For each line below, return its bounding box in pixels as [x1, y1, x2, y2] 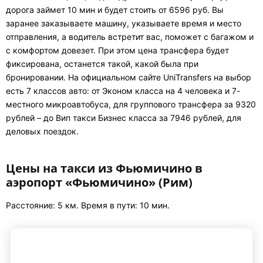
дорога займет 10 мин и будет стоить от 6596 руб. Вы [6, 5, 224, 15]
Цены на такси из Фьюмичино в [6, 160, 203, 176]
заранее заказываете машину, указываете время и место [6, 18, 241, 28]
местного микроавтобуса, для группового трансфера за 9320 [6, 99, 256, 109]
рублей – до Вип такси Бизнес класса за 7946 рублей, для [6, 113, 241, 123]
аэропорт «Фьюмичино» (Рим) [6, 174, 193, 190]
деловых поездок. [6, 126, 79, 136]
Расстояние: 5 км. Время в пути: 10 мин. [6, 200, 170, 210]
